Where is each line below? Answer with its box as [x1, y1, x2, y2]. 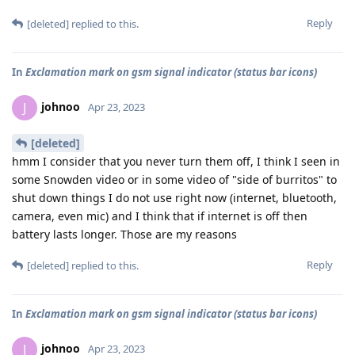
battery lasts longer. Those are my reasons [12, 226, 237, 242]
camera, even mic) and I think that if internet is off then [12, 208, 307, 223]
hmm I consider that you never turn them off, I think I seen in [12, 153, 340, 169]
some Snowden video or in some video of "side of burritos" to [12, 171, 337, 187]
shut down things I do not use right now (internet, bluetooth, [12, 189, 337, 205]
